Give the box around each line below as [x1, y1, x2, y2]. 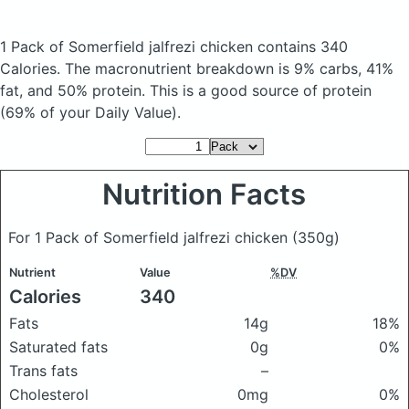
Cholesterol [9, 385, 89, 404]
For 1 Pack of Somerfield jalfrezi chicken [8, 228, 292, 246]
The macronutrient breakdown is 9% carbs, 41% [65, 59, 393, 78]
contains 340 [257, 37, 348, 56]
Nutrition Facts [102, 177, 307, 212]
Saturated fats [9, 338, 108, 356]
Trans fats [9, 362, 78, 380]
